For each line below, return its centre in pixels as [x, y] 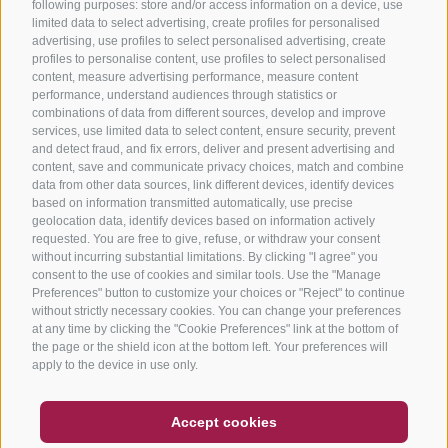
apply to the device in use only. [115, 364]
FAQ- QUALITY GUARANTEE [223, 412]
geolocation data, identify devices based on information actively [203, 220]
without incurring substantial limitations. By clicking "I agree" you [205, 256]
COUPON [81, 412]
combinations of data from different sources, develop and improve [209, 112]
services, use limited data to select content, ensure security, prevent [213, 130]
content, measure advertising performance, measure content [195, 76]
